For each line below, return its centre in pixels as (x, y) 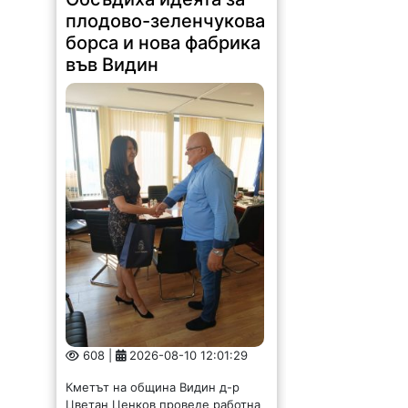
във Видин (112, 65)
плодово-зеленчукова (166, 21)
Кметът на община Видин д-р (153, 388)
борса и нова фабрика (163, 43)
